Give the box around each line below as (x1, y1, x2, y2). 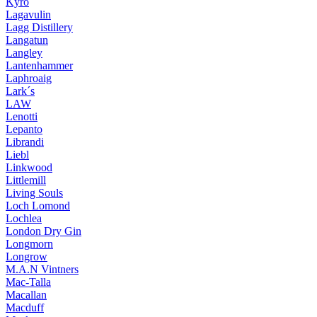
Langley (6, 47, 42, 59)
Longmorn (6, 238, 53, 250)
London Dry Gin (6, 225, 81, 238)
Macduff (6, 301, 44, 314)
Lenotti (6, 110, 38, 123)
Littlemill (6, 174, 46, 187)
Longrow (6, 250, 47, 263)
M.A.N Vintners (6, 263, 79, 276)
